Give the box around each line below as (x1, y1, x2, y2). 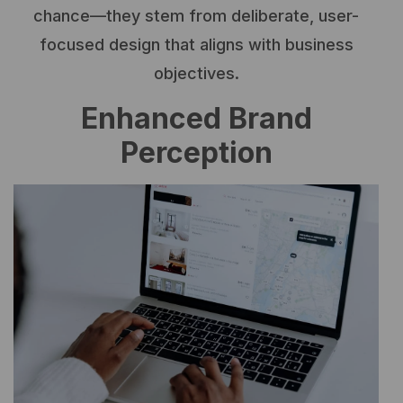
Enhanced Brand (80, 100, 312, 136)
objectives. (153, 64, 239, 84)
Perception (120, 134, 273, 170)
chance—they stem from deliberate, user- (33, 6, 359, 26)
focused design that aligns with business (39, 35, 354, 55)
